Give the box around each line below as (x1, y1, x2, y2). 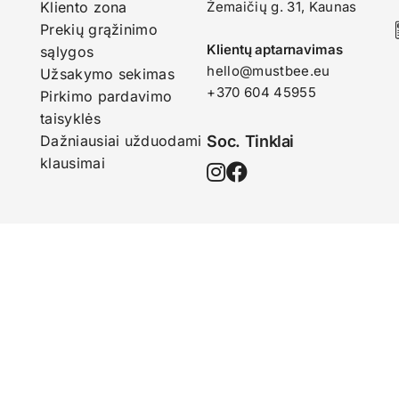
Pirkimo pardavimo (39, 87, 173, 105)
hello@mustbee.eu (207, 62, 330, 79)
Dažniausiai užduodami (39, 132, 202, 150)
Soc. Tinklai (207, 132, 295, 151)
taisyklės (39, 110, 101, 127)
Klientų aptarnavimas (207, 41, 343, 58)
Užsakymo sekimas (39, 65, 175, 83)
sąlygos (39, 43, 94, 61)
